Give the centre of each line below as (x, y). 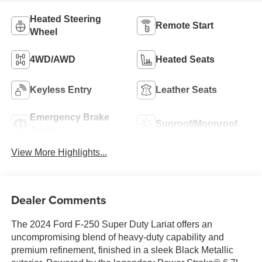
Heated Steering (65, 19)
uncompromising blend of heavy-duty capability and (117, 237)
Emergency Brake (69, 117)
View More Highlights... (59, 152)
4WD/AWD (52, 59)
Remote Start (185, 25)
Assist (44, 130)
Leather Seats (186, 89)
